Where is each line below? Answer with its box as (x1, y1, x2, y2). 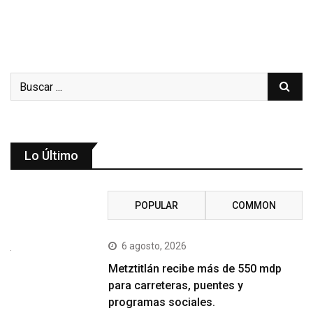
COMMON (231, 200, 276, 212)
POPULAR (134, 200, 178, 212)
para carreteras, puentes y (108, 279, 244, 293)
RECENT (41, 200, 78, 212)
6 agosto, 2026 (122, 240, 187, 252)
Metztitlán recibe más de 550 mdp (108, 262, 282, 276)
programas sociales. (108, 296, 216, 310)
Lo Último (24, 148, 78, 163)
